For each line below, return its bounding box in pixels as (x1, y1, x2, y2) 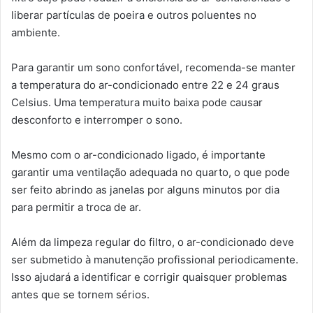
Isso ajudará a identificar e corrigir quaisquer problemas (11, 270, 287, 284)
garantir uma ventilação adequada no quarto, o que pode (11, 165, 290, 179)
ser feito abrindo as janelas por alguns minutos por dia (11, 182, 279, 196)
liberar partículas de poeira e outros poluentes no (11, 8, 256, 22)
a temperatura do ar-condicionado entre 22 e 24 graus (11, 78, 279, 92)
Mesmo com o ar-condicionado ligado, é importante (11, 147, 265, 161)
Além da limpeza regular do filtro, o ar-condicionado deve (11, 235, 294, 249)
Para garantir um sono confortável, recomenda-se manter (11, 60, 296, 74)
